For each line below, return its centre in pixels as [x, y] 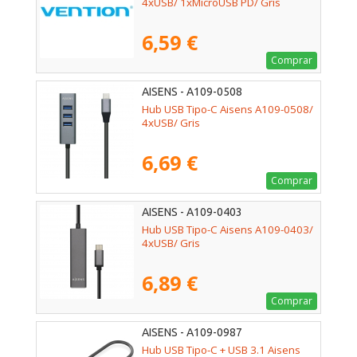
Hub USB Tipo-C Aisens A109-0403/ [228, 230]
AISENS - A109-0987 [192, 332]
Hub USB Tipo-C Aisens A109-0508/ [228, 110]
